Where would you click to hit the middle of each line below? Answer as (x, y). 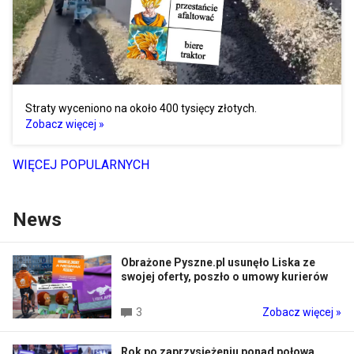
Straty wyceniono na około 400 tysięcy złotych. (141, 108)
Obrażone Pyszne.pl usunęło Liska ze (218, 262)
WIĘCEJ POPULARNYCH (81, 164)
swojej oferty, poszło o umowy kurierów (224, 276)
